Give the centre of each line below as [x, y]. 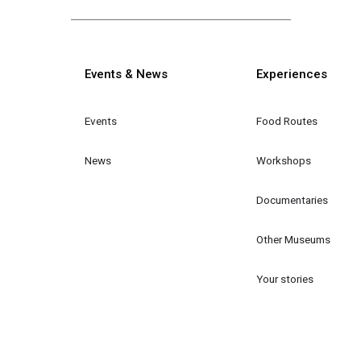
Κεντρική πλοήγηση [232, 68]
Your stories [284, 278]
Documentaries [292, 199]
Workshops [283, 160]
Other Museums [293, 239]
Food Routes [286, 120]
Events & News [127, 74]
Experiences [291, 74]
